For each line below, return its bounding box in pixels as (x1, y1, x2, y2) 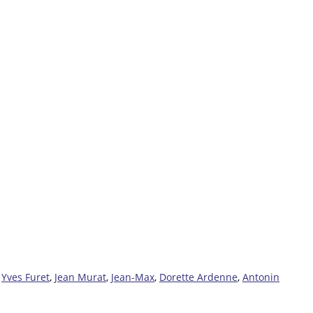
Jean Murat (54, 270, 106, 284)
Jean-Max (111, 270, 154, 284)
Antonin (242, 270, 279, 284)
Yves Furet (1, 270, 50, 284)
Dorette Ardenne (159, 270, 238, 284)
